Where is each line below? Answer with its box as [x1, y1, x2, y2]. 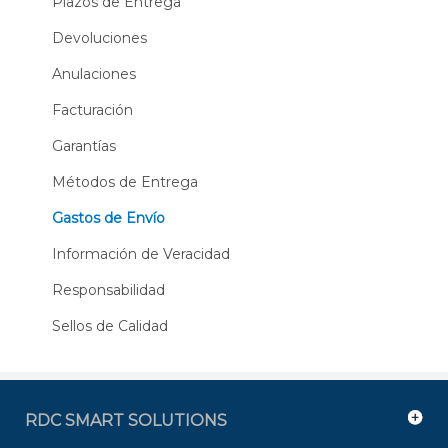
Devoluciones [52, 28, 147, 47]
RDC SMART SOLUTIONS [25, 410, 227, 430]
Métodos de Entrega [52, 172, 198, 191]
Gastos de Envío [52, 208, 165, 227]
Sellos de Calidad [52, 316, 168, 335]
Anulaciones [52, 64, 136, 83]
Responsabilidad [52, 280, 165, 299]
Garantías [52, 136, 116, 155]
